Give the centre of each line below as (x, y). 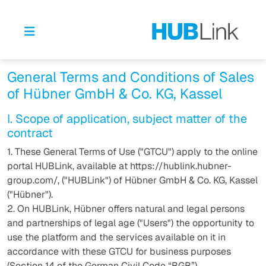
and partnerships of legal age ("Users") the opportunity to (131, 223)
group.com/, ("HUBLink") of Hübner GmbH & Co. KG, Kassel (132, 180)
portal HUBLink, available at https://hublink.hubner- (119, 166)
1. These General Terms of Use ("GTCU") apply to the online (132, 152)
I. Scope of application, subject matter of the (127, 119)
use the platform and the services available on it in (116, 237)
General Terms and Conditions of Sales (131, 77)
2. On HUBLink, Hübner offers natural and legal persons (126, 209)
